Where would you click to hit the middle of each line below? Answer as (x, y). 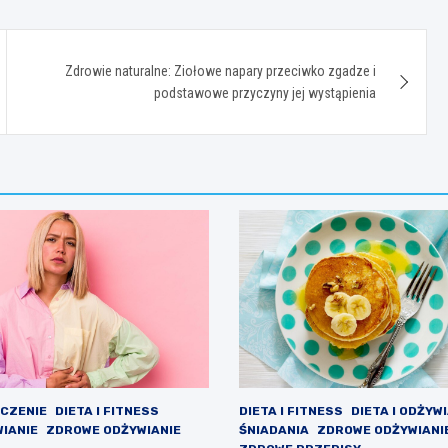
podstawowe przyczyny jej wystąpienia (265, 92)
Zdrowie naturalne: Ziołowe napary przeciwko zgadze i (221, 70)
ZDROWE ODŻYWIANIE (113, 430)
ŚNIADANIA (274, 430)
